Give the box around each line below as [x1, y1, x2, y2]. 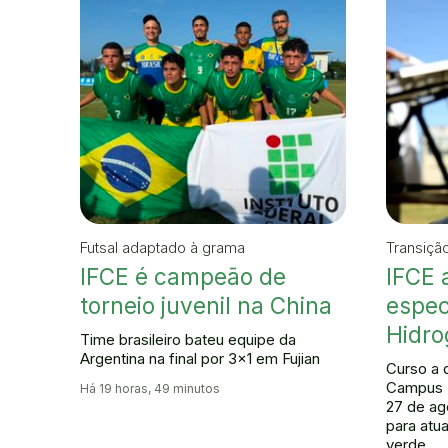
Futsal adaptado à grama [80, 237, 245, 257]
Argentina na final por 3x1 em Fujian [80, 348, 320, 368]
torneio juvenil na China [80, 291, 332, 319]
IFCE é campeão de [80, 262, 286, 290]
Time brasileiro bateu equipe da [80, 329, 296, 349]
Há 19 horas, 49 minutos [80, 381, 220, 397]
